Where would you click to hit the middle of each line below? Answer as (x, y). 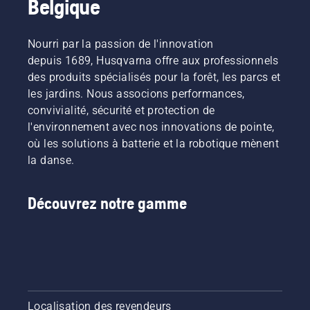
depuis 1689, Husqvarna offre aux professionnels (153, 61)
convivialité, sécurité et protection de (121, 111)
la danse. (51, 161)
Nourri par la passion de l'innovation (121, 44)
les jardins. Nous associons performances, (136, 94)
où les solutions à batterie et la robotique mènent (153, 144)
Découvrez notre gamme (107, 203)
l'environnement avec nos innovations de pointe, (151, 127)
